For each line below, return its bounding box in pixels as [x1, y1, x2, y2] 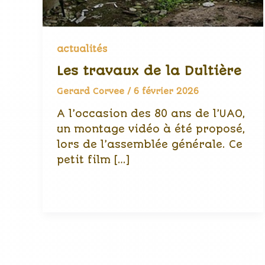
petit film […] [57, 154, 130, 166]
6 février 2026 [134, 86, 199, 96]
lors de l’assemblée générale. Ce [57, 138, 243, 150]
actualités [57, 43, 107, 54]
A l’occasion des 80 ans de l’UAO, [57, 108, 245, 119]
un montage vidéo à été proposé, [57, 123, 245, 135]
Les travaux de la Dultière [57, 63, 241, 79]
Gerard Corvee [57, 86, 127, 96]
